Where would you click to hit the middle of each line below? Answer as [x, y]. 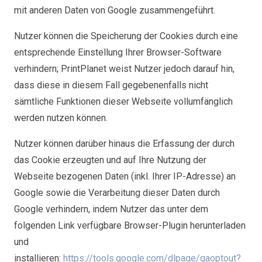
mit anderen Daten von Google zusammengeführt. [115, 10]
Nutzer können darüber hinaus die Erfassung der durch [124, 144]
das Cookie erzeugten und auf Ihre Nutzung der [110, 160]
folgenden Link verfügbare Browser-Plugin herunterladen [130, 225]
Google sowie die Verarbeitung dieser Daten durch [117, 193]
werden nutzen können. [61, 118]
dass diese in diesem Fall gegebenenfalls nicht [111, 85]
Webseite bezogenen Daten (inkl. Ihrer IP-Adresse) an [125, 176]
